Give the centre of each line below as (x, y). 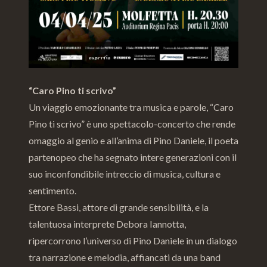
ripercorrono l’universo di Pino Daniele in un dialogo (133, 241)
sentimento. (52, 191)
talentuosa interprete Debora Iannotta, (107, 224)
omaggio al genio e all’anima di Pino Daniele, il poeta (133, 141)
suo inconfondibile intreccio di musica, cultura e (125, 174)
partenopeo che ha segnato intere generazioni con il (133, 157)
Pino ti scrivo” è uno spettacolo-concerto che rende (132, 124)
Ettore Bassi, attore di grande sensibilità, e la (119, 207)
